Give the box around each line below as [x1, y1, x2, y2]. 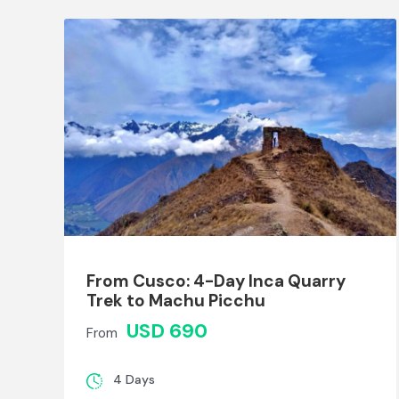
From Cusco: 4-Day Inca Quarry [86, 270, 346, 293]
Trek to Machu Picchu [86, 289, 265, 313]
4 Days [113, 371, 155, 388]
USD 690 [126, 318, 208, 345]
